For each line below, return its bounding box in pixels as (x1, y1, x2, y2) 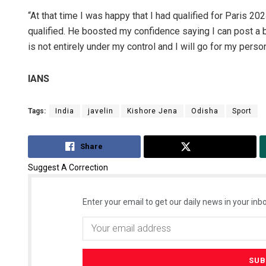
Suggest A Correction (28, 162, 108, 172)
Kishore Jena (127, 107, 178, 116)
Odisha (191, 107, 218, 116)
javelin (88, 107, 113, 116)
